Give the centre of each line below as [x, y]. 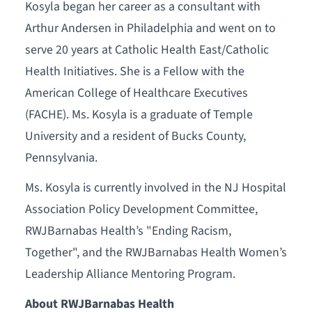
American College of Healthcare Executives [136, 93]
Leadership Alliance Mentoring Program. [130, 274]
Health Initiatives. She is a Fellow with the [134, 71]
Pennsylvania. [61, 157]
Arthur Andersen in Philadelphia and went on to [150, 28]
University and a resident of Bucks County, [135, 136]
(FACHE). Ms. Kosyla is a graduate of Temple [139, 114]
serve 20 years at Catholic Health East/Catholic [147, 49]
